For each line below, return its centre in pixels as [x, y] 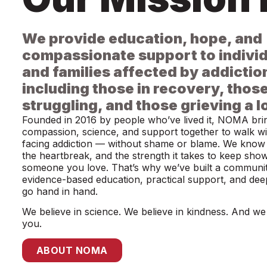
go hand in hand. [60, 192]
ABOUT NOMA [72, 250]
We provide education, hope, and [142, 39]
